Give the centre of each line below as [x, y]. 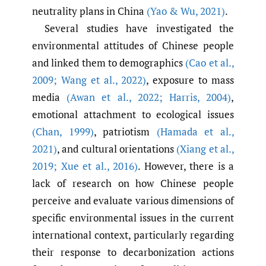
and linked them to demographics [109, 63]
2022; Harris [164, 97]
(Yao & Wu [171, 11]
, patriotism [125, 132]
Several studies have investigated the [139, 28]
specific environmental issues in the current [133, 218]
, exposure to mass [190, 80]
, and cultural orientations [117, 149]
